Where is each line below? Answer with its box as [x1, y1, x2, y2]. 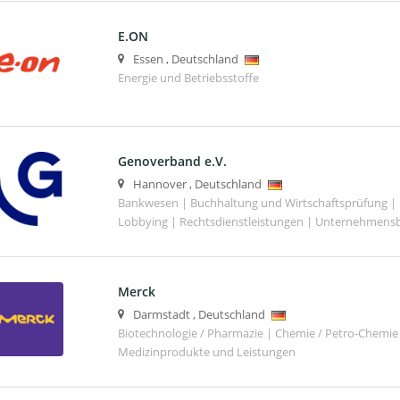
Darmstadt [132, 307, 190, 323]
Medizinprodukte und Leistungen [117, 345, 296, 361]
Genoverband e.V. [117, 152, 227, 170]
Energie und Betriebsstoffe [117, 70, 259, 86]
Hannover [132, 176, 187, 192]
